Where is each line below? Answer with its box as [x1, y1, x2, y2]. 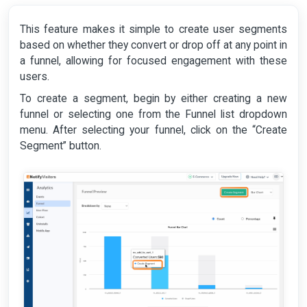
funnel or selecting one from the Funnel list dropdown [20, 108, 287, 121]
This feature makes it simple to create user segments [20, 23, 287, 36]
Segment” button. [20, 140, 101, 153]
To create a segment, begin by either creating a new [20, 93, 287, 106]
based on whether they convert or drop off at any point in [20, 39, 287, 52]
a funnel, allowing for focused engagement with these [20, 55, 287, 68]
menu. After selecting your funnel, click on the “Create [20, 124, 287, 137]
